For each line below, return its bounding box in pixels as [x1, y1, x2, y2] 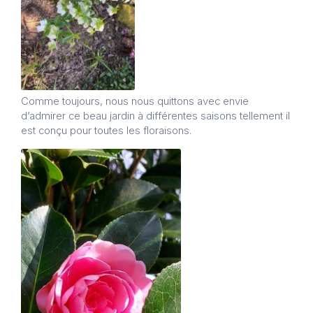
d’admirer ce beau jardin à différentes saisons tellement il [21, 110, 290, 123]
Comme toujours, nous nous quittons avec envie [21, 95, 249, 108]
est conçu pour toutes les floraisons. [21, 124, 191, 138]
